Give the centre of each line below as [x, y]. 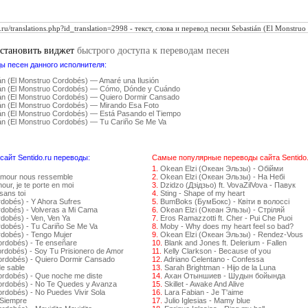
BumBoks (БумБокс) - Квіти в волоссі [225, 201]
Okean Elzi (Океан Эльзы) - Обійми [222, 168]
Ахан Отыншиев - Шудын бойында [225, 276]
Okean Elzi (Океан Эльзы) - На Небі [222, 177]
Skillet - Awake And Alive [204, 284]
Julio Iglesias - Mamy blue [207, 300]
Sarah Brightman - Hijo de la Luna [220, 267]
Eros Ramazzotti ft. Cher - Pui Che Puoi [226, 218]
